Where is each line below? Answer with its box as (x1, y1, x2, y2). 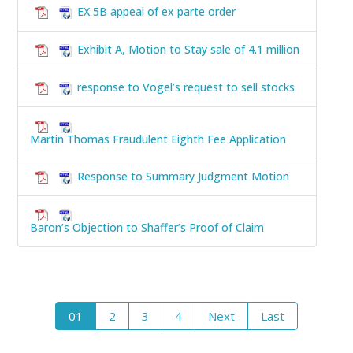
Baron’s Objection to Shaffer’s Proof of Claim (30, 220, 264, 236)
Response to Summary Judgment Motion (77, 168, 289, 184)
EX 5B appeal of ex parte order (77, 3, 236, 19)
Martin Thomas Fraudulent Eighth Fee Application (30, 131, 286, 147)
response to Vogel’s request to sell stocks (77, 80, 295, 95)
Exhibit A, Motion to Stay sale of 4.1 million (77, 41, 299, 57)
